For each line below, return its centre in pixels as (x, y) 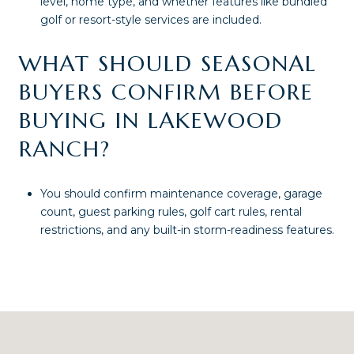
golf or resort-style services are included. (151, 19)
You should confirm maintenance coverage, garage (181, 193)
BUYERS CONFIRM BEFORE (166, 92)
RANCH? (65, 149)
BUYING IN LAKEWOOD (151, 121)
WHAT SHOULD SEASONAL (168, 64)
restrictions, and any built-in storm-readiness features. (187, 230)
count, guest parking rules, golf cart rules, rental (171, 211)
